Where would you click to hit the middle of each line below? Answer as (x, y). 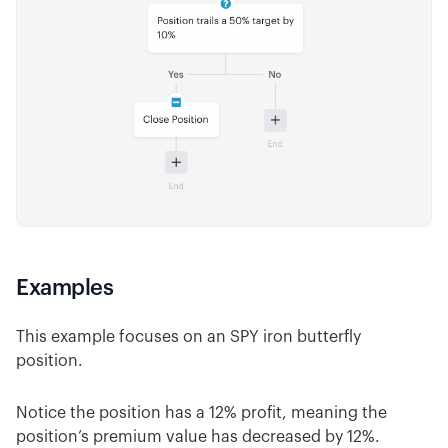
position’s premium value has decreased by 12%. (198, 437)
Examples (65, 288)
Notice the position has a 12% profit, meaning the (201, 413)
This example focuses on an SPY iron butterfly (188, 337)
